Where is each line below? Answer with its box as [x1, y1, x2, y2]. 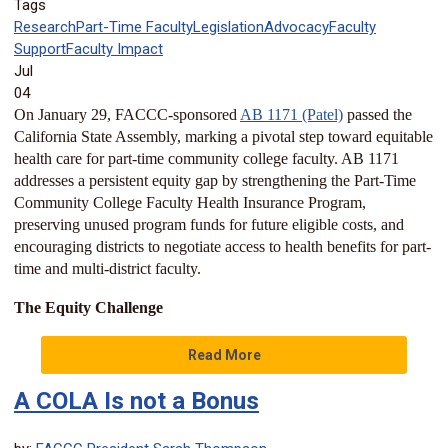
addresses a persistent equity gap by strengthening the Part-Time [14, 172, 416, 190]
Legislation [193, 18, 264, 37]
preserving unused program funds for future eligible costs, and [14, 216, 404, 234]
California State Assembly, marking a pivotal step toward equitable [14, 128, 433, 146]
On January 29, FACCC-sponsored [14, 106, 240, 124]
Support [14, 40, 66, 59]
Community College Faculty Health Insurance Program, [14, 194, 366, 212]
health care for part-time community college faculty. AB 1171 [14, 150, 399, 168]
